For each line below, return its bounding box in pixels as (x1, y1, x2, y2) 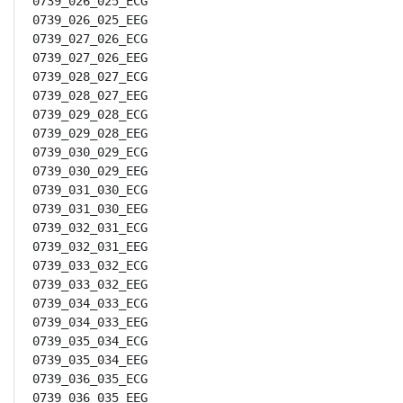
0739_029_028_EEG (32, 126, 148, 140)
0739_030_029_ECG (32, 145, 148, 159)
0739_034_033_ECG (32, 296, 148, 310)
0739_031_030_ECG (32, 183, 148, 197)
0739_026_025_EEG (32, 13, 148, 27)
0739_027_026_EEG (32, 50, 148, 65)
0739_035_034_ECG (32, 334, 148, 348)
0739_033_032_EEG (32, 277, 148, 291)
